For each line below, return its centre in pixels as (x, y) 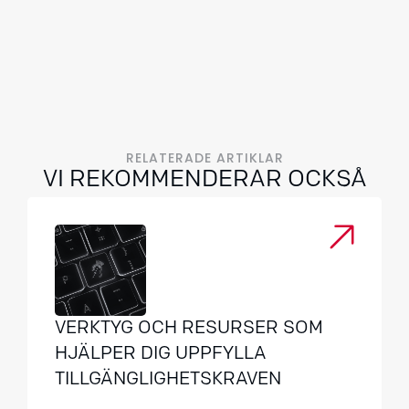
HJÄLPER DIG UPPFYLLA (161, 354)
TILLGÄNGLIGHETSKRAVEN (168, 380)
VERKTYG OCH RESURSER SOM (189, 329)
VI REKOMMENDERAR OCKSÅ (204, 180)
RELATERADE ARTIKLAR (204, 158)
